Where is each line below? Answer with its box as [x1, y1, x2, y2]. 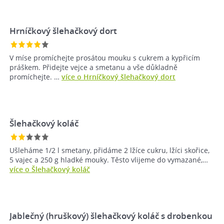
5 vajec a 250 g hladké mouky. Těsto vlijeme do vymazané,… [9, 155, 208, 165]
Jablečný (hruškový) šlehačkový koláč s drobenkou [9, 210, 212, 222]
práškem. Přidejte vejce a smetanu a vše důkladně [9, 62, 177, 72]
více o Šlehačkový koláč [9, 164, 90, 174]
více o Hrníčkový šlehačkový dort [61, 72, 175, 82]
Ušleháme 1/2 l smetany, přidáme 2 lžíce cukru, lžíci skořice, [9, 145, 209, 155]
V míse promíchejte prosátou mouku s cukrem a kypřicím [9, 53, 200, 63]
